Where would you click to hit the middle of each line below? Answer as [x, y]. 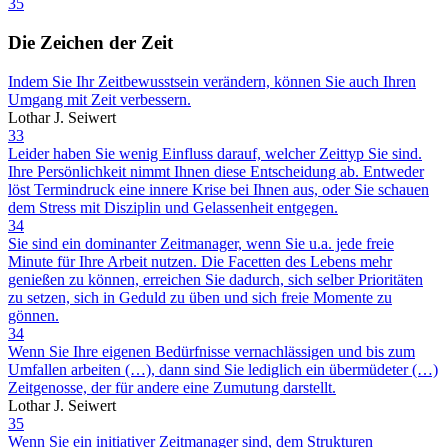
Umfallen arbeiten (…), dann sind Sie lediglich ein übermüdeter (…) [223, 369]
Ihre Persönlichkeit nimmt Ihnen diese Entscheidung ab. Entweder [216, 171]
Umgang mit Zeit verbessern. [99, 99]
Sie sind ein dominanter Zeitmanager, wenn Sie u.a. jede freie [201, 243]
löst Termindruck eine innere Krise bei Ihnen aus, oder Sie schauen [218, 189]
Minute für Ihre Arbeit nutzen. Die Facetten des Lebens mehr [200, 261]
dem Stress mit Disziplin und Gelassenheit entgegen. [173, 207]
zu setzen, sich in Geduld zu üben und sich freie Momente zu [200, 297]
